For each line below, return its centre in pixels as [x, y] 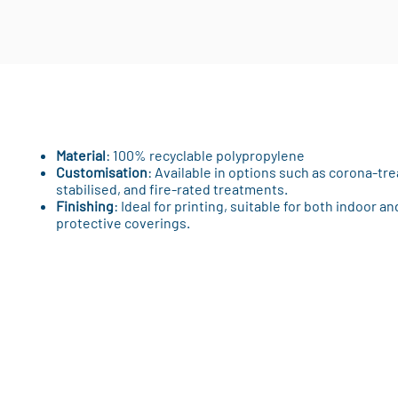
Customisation [101, 172]
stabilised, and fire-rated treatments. [171, 189]
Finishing [84, 206]
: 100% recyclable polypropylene [205, 155]
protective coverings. [123, 223]
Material [80, 155]
